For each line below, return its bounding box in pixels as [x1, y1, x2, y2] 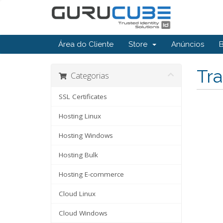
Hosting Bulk [59, 150, 98, 159]
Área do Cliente [58, 40, 113, 49]
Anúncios [171, 40, 204, 49]
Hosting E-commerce [59, 170, 124, 179]
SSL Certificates [59, 92, 107, 101]
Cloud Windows [59, 209, 108, 218]
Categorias [67, 70, 109, 81]
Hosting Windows [59, 131, 113, 140]
